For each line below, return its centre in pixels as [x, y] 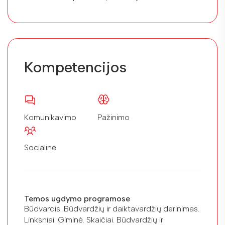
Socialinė [40, 147]
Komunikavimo [50, 117]
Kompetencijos [75, 67]
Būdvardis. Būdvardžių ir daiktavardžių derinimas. [112, 208]
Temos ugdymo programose [77, 198]
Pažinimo [114, 117]
